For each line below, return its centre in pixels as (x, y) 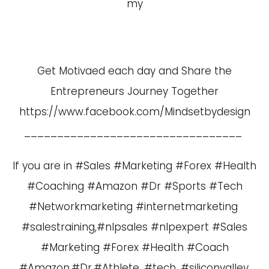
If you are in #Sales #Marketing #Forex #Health (134, 166)
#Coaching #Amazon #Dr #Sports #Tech (134, 186)
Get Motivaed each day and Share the (134, 71)
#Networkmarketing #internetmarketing (134, 207)
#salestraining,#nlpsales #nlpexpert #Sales (134, 227)
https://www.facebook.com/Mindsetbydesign (134, 112)
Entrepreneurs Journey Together (134, 91)
